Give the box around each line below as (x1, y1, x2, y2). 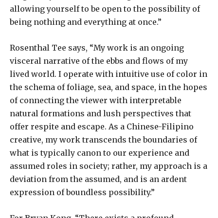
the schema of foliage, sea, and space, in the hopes (10, 82, 207, 92)
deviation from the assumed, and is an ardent (10, 174, 187, 184)
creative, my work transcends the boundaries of (10, 134, 197, 145)
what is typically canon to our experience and (10, 147, 189, 158)
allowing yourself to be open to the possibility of (10, 3, 200, 14)
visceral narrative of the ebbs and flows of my (10, 55, 188, 66)
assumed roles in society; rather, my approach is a (10, 161, 207, 171)
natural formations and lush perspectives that (10, 108, 191, 118)
